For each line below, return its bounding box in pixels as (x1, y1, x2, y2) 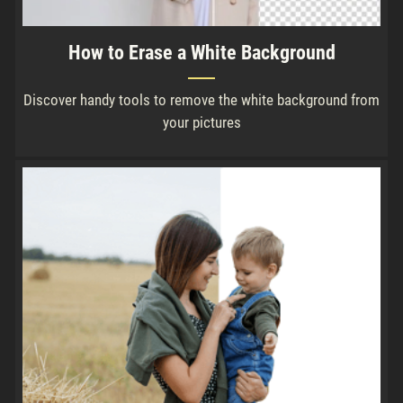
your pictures (162, 113, 241, 132)
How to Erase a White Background (67, 41, 336, 65)
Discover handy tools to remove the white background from (23, 91, 380, 110)
